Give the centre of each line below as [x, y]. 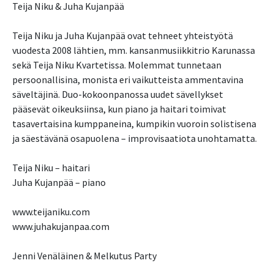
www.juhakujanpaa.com [61, 227]
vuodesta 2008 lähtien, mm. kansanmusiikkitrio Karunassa [134, 50]
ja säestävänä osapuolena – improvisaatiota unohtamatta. [135, 139]
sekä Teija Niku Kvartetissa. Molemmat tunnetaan [117, 65]
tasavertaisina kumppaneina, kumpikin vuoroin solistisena [134, 124]
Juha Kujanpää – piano [59, 183]
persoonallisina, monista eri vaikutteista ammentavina [128, 80]
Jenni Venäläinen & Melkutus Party [84, 256]
